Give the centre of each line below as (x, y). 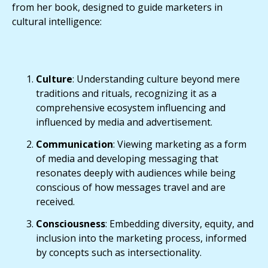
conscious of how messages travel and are (131, 187)
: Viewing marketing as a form (180, 144)
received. (55, 201)
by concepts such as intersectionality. (119, 252)
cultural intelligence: (57, 21)
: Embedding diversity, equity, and (179, 223)
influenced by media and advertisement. (124, 122)
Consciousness (71, 223)
